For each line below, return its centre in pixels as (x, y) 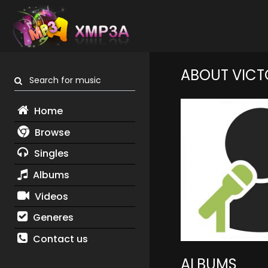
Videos (50, 196)
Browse (51, 132)
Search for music (62, 80)
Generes (52, 218)
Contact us (59, 239)
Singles (50, 154)
